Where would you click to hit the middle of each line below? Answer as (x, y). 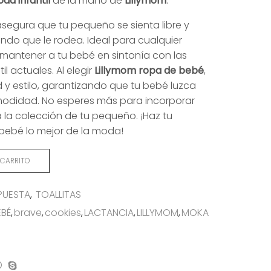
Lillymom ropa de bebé (149, 70)
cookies (63, 213)
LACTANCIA (109, 213)
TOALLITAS (58, 195)
